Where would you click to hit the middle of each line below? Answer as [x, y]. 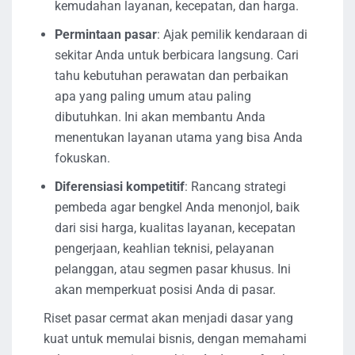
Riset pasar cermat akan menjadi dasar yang [168, 318]
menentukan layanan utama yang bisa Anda [179, 137]
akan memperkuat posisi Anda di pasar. [165, 289]
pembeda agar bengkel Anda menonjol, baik [177, 207]
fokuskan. [82, 158]
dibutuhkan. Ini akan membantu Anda [160, 116]
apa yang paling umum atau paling [153, 96]
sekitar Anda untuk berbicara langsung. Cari [177, 55]
